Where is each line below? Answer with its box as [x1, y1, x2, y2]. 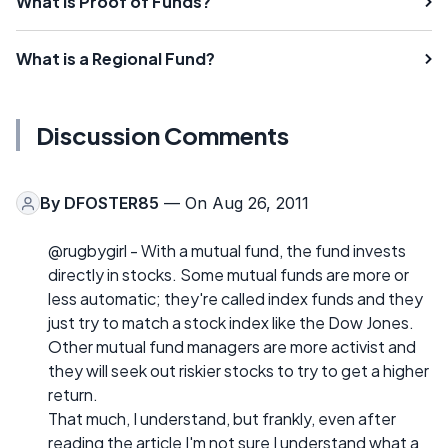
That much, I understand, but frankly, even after [48, 408, 396, 429]
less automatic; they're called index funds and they [48, 288, 423, 309]
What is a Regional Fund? [16, 48, 215, 69]
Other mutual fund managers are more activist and [48, 336, 416, 357]
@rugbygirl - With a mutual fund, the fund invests [48, 240, 406, 261]
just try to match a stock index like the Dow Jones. [48, 312, 414, 333]
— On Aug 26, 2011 [159, 193, 309, 213]
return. [48, 384, 98, 405]
